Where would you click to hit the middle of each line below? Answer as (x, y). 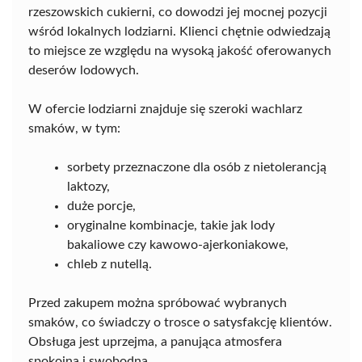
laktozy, (88, 187)
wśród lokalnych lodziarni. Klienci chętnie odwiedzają (179, 32)
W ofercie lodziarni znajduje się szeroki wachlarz (165, 109)
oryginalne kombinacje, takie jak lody (171, 226)
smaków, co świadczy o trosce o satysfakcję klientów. (180, 323)
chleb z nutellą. (109, 265)
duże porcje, (101, 206)
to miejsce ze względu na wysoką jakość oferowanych (180, 51)
